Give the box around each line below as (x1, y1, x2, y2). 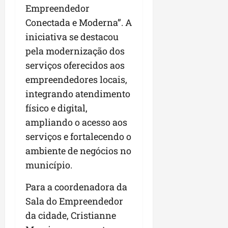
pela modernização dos (25, 45, 125, 58)
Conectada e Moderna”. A (25, 16, 132, 29)
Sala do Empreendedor (25, 195, 123, 208)
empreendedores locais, (25, 73, 127, 86)
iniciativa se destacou (25, 31, 119, 43)
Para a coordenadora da (25, 181, 127, 193)
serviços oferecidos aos (25, 59, 125, 72)
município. (25, 159, 72, 172)
